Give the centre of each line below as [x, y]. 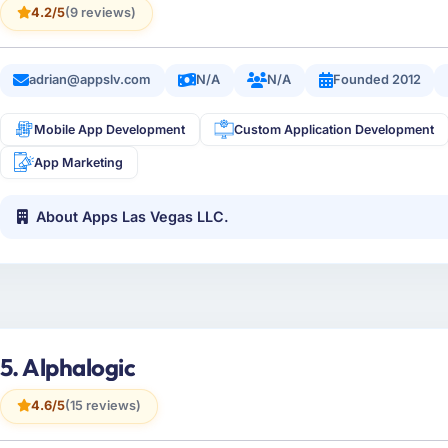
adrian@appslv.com [90, 80]
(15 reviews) [102, 406]
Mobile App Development [110, 129]
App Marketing [79, 162]
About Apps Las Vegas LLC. [133, 217]
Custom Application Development [334, 129]
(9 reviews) [100, 13]
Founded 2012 [376, 80]
